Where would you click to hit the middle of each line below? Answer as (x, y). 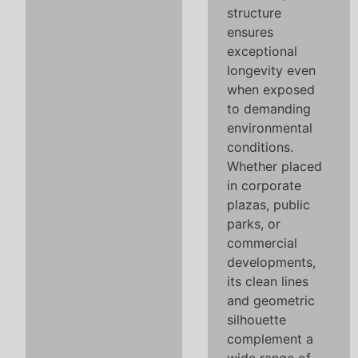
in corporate (264, 185)
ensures (250, 32)
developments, (271, 262)
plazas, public (268, 205)
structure (254, 13)
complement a (270, 339)
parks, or (254, 224)
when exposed (271, 89)
